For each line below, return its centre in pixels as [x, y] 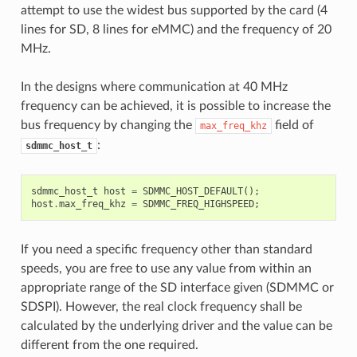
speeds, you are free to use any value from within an [166, 268]
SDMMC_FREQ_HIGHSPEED [198, 204]
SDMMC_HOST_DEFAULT [192, 191]
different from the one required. [109, 345]
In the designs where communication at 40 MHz [154, 86]
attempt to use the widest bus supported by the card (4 [174, 10]
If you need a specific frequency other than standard [166, 249]
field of [292, 125]
